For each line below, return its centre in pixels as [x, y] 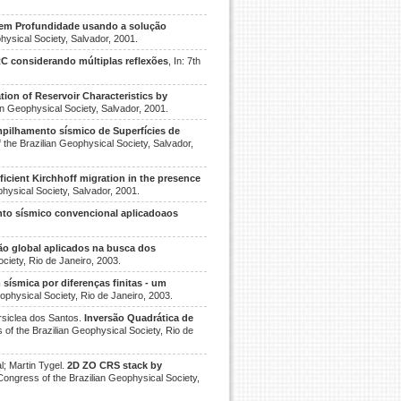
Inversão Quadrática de [139, 318]
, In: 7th [184, 61]
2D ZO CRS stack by [115, 365]
